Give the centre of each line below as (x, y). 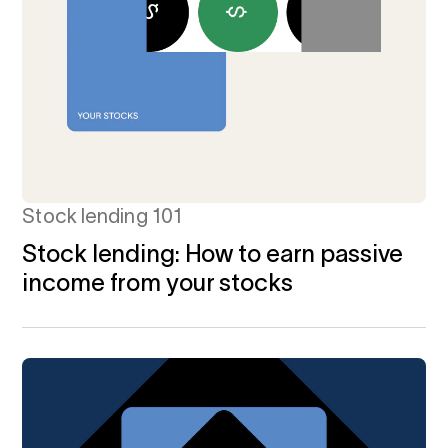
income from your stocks (157, 283)
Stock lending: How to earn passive (213, 254)
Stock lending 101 (102, 216)
